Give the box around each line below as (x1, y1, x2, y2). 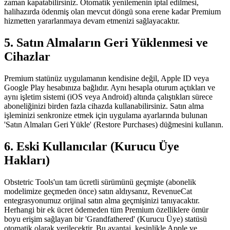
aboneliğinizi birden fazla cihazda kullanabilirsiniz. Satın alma (4, 102, 204, 111)
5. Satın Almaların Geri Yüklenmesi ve (4, 36, 208, 50)
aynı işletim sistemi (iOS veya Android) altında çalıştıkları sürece (4, 92, 213, 102)
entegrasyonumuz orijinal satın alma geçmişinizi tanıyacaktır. (4, 196, 200, 205)
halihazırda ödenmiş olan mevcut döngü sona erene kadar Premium (4, 7, 221, 16)
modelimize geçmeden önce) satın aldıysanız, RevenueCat (4, 187, 192, 196)
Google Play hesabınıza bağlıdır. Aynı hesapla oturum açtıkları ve (4, 83, 215, 92)
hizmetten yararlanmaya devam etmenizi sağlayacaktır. (4, 16, 180, 26)
